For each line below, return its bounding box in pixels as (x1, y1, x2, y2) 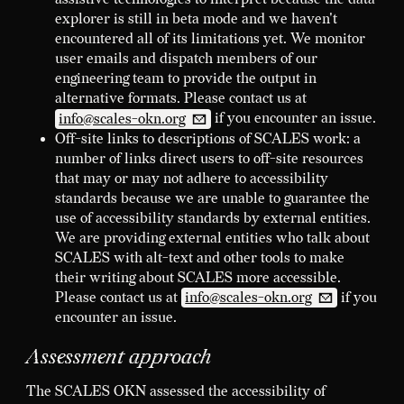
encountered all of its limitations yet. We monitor (54, 31, 365, 49)
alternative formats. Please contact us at (54, 90, 307, 108)
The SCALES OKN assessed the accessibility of (25, 383, 326, 401)
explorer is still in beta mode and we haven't (54, 11, 337, 29)
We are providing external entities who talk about (54, 229, 370, 247)
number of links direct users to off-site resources (54, 150, 363, 168)
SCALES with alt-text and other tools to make (54, 249, 344, 267)
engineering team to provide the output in (54, 70, 317, 88)
